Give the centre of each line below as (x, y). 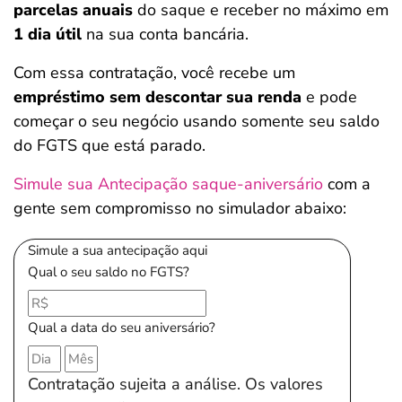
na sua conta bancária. (165, 34)
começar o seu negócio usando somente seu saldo (197, 121)
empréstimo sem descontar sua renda (157, 97)
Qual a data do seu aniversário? (122, 328)
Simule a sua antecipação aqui (118, 250)
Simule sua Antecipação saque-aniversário (168, 184)
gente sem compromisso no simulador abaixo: (180, 208)
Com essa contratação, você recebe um (154, 73)
